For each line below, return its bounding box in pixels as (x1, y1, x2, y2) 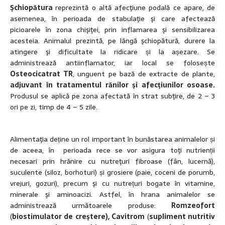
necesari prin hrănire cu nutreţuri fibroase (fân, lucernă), (10, 156, 215, 167)
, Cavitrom (107, 211, 147, 222)
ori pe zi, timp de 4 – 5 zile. (10, 101, 97, 113)
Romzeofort (171, 200, 215, 211)
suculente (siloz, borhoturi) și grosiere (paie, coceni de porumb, (10, 167, 215, 178)
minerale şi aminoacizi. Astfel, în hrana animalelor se (10, 189, 215, 200)
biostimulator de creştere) (12, 211, 108, 222)
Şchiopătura (10, 2, 56, 14)
